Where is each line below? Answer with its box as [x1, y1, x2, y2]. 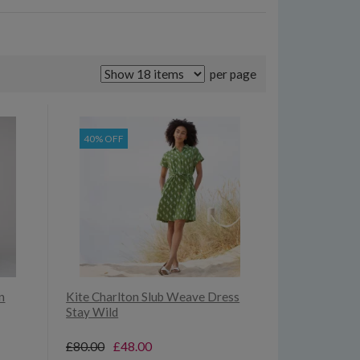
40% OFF [84, 133, 125, 145]
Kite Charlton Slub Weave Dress [66, 289, 240, 305]
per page [207, 67, 256, 82]
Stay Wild [66, 305, 119, 320]
